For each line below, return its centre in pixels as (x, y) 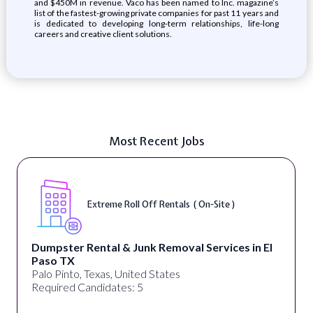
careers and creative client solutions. (103, 34)
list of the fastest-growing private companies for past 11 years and (156, 13)
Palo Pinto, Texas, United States (105, 274)
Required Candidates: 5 (87, 287)
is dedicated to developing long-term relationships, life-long (156, 23)
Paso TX (53, 260)
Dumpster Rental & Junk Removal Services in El (152, 247)
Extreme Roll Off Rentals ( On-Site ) (161, 204)
